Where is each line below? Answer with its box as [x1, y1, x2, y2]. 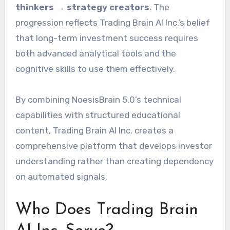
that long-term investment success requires [15, 33, 198, 44]
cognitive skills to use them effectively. [15, 64, 175, 74]
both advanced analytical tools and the [15, 48, 176, 59]
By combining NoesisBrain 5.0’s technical [15, 94, 181, 105]
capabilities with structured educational [15, 110, 180, 121]
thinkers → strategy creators [15, 2, 149, 13]
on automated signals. [15, 171, 107, 182]
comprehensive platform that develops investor [15, 141, 212, 151]
